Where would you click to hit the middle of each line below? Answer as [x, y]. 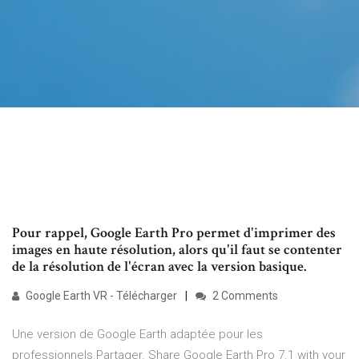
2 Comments [244, 296]
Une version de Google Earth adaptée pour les [137, 335]
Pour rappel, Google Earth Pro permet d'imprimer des [174, 233]
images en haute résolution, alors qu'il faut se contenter [177, 250]
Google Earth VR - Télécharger [100, 296]
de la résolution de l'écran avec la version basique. [159, 267]
